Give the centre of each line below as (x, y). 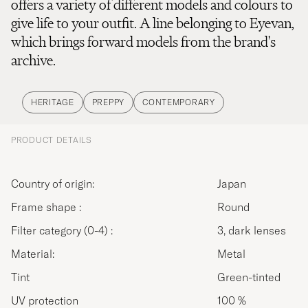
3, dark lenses (252, 230)
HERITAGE (53, 102)
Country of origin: (56, 183)
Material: (37, 253)
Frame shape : (49, 207)
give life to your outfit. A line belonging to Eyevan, (153, 23)
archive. (33, 60)
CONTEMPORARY (179, 102)
